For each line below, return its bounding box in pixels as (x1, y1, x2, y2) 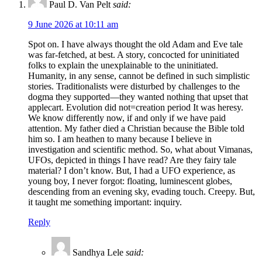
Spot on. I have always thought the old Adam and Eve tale (28, 39, 243, 49)
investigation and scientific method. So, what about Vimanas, (28, 144, 253, 154)
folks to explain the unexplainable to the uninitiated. (28, 60, 218, 70)
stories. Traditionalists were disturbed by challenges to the (28, 81, 240, 91)
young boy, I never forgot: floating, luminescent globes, (28, 175, 232, 186)
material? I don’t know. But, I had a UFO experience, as (28, 165, 235, 175)
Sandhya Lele (73, 247, 123, 257)
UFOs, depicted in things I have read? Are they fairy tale (28, 154, 236, 165)
